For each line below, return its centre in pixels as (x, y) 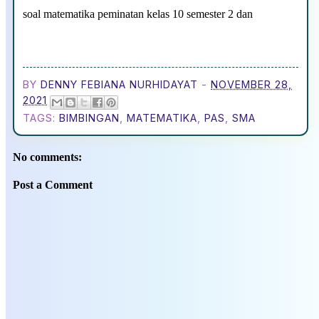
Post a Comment (53, 185)
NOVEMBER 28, (251, 84)
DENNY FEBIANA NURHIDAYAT (119, 84)
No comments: (47, 157)
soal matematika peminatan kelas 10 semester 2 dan (138, 14)
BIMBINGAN (89, 117)
